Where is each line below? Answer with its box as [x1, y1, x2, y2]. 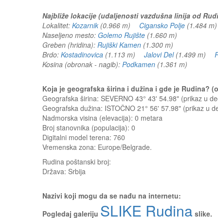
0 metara [135, 113, 163, 123]
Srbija [68, 166, 86, 176]
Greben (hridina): [42, 40, 97, 50]
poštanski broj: [66, 157, 111, 166]
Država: [42, 166, 68, 176]
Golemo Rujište [98, 30, 145, 40]
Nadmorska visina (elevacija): [42, 113, 135, 123]
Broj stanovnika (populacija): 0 [42, 123, 135, 132]
